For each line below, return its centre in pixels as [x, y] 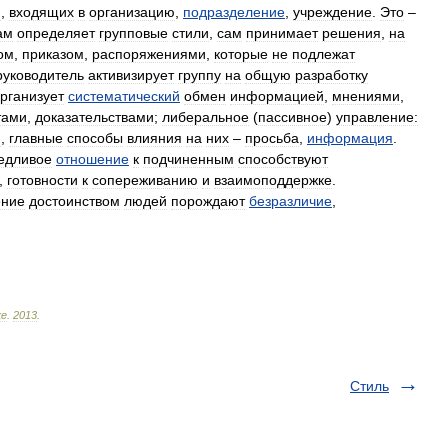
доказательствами [94, 117]
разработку [331, 75]
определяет [56, 33]
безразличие [290, 201]
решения [351, 33]
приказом [53, 54]
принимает [282, 33]
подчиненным [188, 159]
